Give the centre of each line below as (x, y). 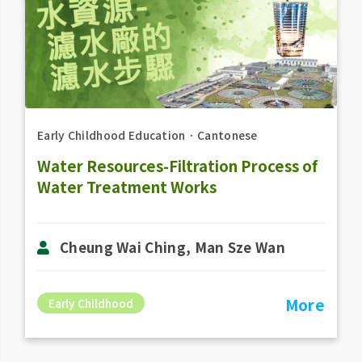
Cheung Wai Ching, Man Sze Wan (173, 246)
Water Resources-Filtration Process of (177, 166)
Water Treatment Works (126, 187)
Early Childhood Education (111, 135)
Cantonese (227, 135)
